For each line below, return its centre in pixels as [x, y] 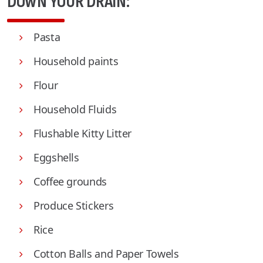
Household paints [76, 61]
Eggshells [56, 157]
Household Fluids [75, 109]
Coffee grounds [70, 181]
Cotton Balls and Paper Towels [106, 254]
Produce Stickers [74, 205]
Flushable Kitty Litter [83, 133]
